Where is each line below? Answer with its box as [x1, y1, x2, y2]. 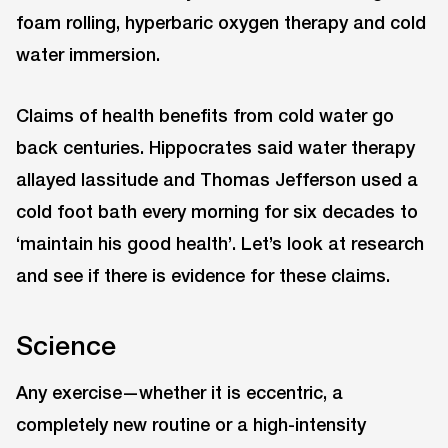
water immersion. [16, 42, 160, 65]
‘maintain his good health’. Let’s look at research [16, 231, 424, 254]
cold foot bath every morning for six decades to [16, 199, 418, 222]
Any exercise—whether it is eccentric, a [16, 380, 343, 403]
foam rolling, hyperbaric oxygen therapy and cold [16, 10, 426, 33]
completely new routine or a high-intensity [16, 412, 366, 435]
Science [16, 329, 116, 362]
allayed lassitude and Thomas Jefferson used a [16, 167, 418, 190]
